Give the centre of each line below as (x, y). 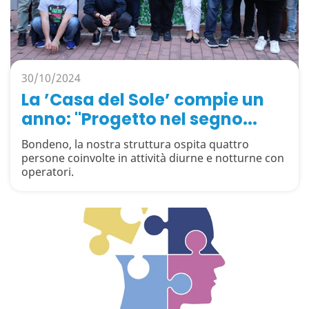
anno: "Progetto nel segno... (139, 119)
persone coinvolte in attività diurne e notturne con (153, 158)
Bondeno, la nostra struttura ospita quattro (135, 144)
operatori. (48, 172)
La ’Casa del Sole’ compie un (143, 100)
